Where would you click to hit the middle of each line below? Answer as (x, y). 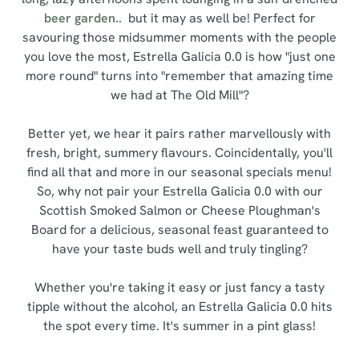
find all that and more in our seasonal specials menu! (179, 172)
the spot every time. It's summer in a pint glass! (179, 326)
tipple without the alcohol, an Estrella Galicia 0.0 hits (179, 307)
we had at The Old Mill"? (179, 95)
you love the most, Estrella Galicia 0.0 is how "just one (179, 56)
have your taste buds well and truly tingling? (179, 249)
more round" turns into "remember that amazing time (179, 76)
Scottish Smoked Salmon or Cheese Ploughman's (179, 210)
